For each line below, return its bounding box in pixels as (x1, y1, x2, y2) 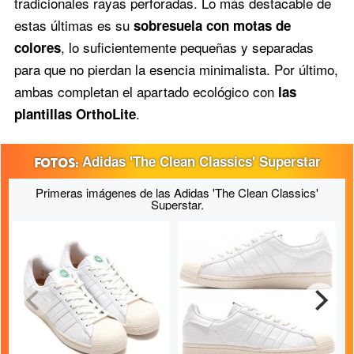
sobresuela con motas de (133, 15, 291, 35)
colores (13, 37, 61, 57)
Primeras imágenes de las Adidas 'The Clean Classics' (36, 183, 318, 201)
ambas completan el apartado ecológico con (13, 81, 278, 101)
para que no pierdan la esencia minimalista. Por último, (13, 58, 338, 79)
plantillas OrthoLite (13, 104, 136, 123)
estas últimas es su (13, 14, 134, 35)
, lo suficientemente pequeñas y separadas (60, 36, 314, 57)
